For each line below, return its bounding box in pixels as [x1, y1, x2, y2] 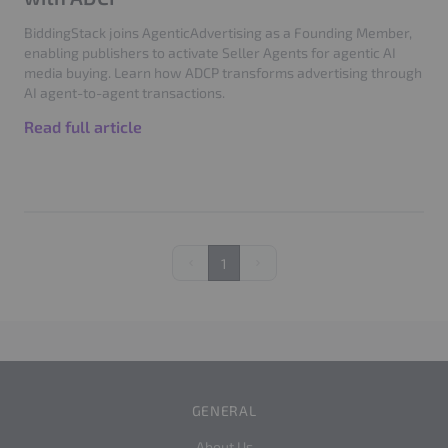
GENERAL [191, 402, 257, 419]
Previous [189, 261, 244, 279]
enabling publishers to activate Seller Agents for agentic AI [24, 44, 396, 61]
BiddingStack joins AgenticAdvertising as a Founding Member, [24, 24, 412, 41]
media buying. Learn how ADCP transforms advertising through [24, 64, 422, 81]
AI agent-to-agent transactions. [24, 84, 225, 101]
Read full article [24, 117, 142, 136]
